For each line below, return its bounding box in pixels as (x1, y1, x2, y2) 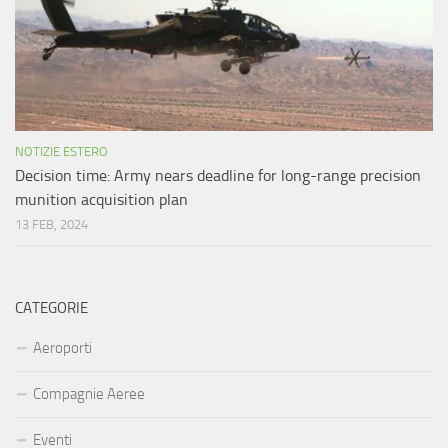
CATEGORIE (15, 299, 88, 318)
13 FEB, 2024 (15, 217, 88, 233)
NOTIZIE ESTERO (15, 144, 108, 160)
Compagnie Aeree (33, 385, 145, 404)
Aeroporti (33, 339, 92, 358)
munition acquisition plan (15, 190, 188, 210)
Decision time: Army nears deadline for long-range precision (15, 166, 421, 186)
